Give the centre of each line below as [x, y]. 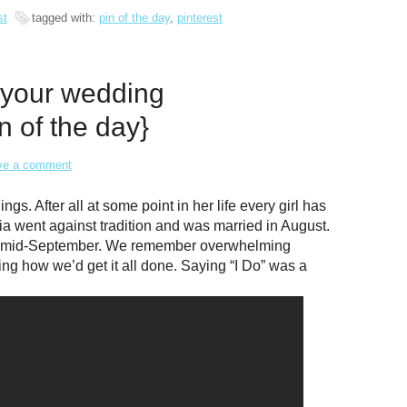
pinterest [200, 18]
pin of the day [134, 18]
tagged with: [65, 18]
